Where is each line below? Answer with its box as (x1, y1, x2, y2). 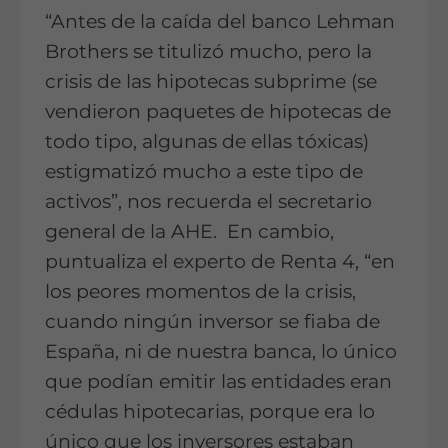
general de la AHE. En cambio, (45, 219, 334, 243)
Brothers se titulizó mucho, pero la (45, 39, 372, 63)
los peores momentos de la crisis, (45, 279, 356, 303)
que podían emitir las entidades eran (45, 369, 392, 393)
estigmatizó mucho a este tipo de (45, 159, 363, 183)
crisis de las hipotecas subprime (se (45, 69, 377, 93)
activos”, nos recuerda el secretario (45, 189, 372, 213)
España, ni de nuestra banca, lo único (45, 339, 397, 363)
